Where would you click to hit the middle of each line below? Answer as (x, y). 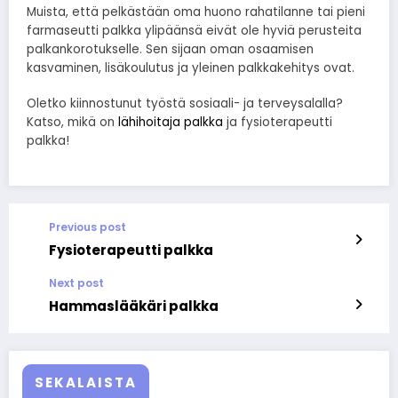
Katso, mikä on (72, 122)
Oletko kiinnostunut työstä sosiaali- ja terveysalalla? (185, 103)
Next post (76, 283)
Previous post (88, 227)
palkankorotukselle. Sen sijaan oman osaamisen (170, 49)
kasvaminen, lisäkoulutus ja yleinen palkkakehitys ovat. (191, 68)
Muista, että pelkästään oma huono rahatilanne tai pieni (196, 12)
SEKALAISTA (86, 382)
